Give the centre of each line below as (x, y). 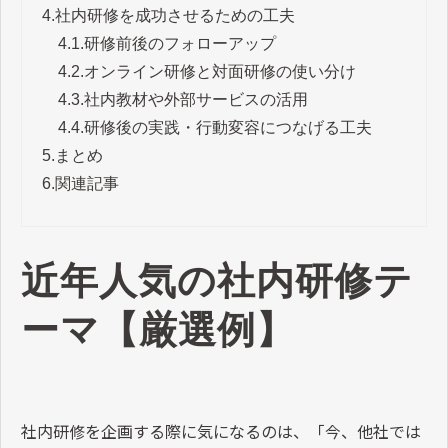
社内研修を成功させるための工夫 (175, 15)
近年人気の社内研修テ (217, 280)
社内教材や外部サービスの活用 (196, 99)
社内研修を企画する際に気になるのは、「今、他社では (221, 430)
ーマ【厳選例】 (158, 329)
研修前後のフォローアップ (180, 43)
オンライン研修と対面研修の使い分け (220, 71)
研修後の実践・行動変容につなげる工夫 (228, 127)
